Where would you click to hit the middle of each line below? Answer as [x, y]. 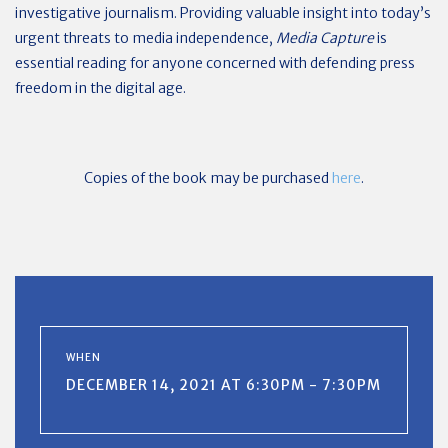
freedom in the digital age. [100, 87]
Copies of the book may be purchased [208, 177]
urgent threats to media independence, [145, 37]
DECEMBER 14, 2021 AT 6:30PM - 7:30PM [223, 384]
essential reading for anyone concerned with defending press [215, 62]
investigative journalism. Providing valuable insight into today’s [223, 12]
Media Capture [325, 37]
